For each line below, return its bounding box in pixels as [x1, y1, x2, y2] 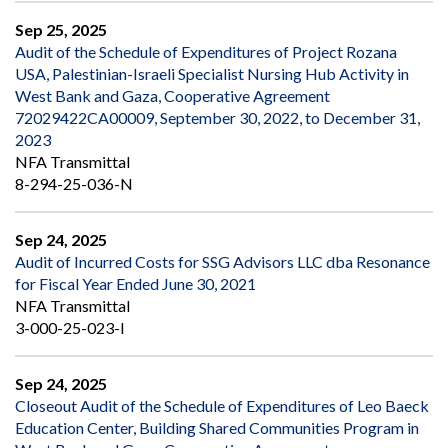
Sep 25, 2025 [15, 20, 107, 40]
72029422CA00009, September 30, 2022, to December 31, [15, 108, 420, 128]
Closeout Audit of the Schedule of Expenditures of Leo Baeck [15, 396, 429, 416]
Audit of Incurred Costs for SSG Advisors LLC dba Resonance [15, 252, 430, 272]
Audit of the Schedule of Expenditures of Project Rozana [15, 42, 397, 62]
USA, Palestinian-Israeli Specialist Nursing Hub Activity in [15, 64, 409, 84]
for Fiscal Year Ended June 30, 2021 [15, 274, 256, 294]
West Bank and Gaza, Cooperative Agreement [15, 86, 330, 106]
